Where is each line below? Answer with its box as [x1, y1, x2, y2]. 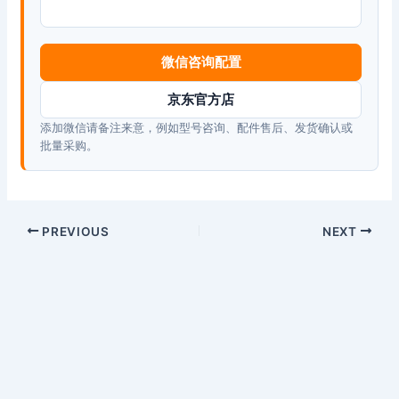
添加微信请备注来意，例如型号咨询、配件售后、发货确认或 [39, 119, 353, 134]
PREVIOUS [38, 224, 110, 239]
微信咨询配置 [160, 53, 241, 70]
